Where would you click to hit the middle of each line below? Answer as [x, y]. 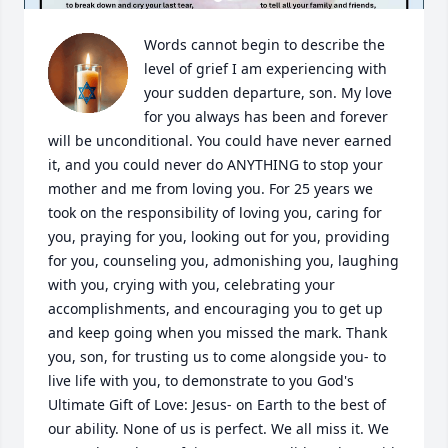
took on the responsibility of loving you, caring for [215, 212]
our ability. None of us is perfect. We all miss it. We [218, 428]
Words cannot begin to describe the [264, 44]
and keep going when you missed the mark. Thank [217, 332]
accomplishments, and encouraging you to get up [215, 308]
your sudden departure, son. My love [268, 92]
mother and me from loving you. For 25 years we [210, 188]
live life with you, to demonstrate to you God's [201, 380]
